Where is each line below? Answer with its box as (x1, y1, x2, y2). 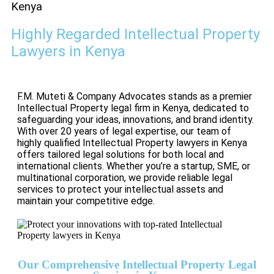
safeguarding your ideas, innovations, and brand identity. (17, 114, 254, 126)
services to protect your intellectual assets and (17, 183, 223, 196)
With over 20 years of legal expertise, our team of (17, 125, 231, 138)
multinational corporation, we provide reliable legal (17, 172, 232, 184)
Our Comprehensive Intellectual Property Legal (18, 258, 256, 272)
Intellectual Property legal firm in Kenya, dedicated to (17, 102, 249, 114)
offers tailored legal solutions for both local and (17, 149, 224, 161)
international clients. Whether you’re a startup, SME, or (17, 160, 250, 172)
